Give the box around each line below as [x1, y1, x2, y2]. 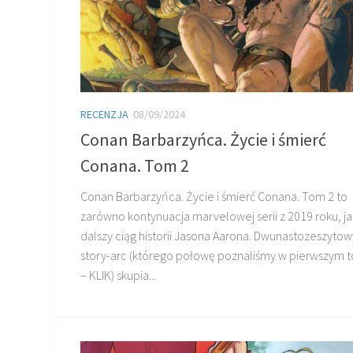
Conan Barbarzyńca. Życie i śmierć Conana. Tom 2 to [80, 188, 347, 204]
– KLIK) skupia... [80, 266, 156, 283]
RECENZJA [80, 106, 128, 121]
